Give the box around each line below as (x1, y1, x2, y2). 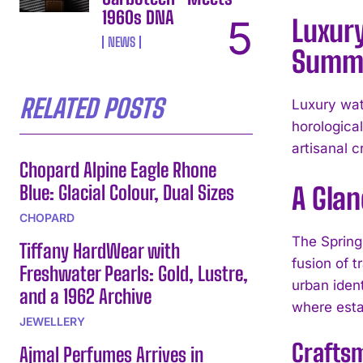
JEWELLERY (19, 314, 85, 328)
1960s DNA (102, 6, 175, 28)
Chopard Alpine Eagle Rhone (19, 157, 216, 181)
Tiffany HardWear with (19, 238, 180, 263)
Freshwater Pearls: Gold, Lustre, (19, 261, 248, 285)
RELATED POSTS (19, 92, 163, 124)
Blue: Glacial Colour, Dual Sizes (19, 180, 234, 204)
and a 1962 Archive (19, 284, 152, 308)
